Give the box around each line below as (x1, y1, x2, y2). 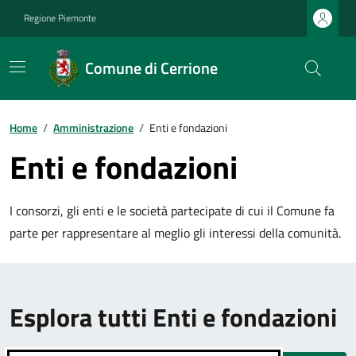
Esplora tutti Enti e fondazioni (10, 298, 337, 336)
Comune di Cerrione (84, 56, 218, 80)
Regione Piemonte (24, 10, 96, 25)
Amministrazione (53, 119, 133, 136)
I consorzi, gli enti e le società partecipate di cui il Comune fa (10, 201, 335, 220)
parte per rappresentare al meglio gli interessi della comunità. (10, 223, 341, 242)
